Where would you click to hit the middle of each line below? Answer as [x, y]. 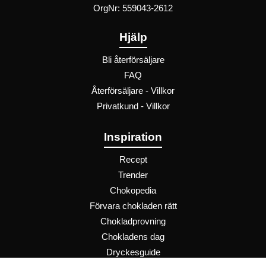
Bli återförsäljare [133, 60]
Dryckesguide [133, 252]
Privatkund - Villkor [133, 106]
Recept [133, 159]
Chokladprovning [133, 221]
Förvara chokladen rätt [133, 206]
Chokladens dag [133, 237]
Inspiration [133, 137]
